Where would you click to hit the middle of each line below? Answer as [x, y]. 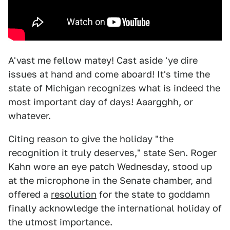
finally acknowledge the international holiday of [115, 208]
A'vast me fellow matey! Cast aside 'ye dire [103, 60]
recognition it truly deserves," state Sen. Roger [112, 153]
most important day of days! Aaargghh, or [101, 102]
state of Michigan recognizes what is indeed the [114, 88]
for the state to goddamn [153, 194]
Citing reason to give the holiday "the [91, 139]
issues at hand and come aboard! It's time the [109, 74]
